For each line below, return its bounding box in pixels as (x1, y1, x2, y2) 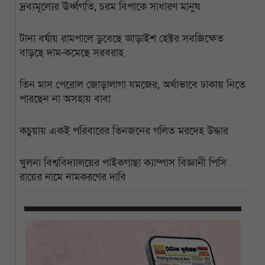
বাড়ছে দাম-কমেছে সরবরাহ (20, 46, 124, 59)
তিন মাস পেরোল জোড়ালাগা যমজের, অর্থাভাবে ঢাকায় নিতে (20, 77, 245, 91)
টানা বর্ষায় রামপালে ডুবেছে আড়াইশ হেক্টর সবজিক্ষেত (20, 31, 224, 45)
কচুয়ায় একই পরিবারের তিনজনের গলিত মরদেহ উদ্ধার (20, 124, 228, 137)
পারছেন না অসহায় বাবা (20, 92, 111, 105)
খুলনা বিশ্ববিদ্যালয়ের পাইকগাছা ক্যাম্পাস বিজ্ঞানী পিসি (20, 156, 227, 169)
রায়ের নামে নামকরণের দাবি (20, 170, 126, 183)
